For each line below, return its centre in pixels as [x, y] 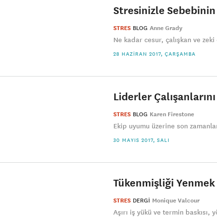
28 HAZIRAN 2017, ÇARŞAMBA [155, 54]
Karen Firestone [172, 114]
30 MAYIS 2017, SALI [141, 140]
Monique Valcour [176, 201]
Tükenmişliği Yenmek [164, 182]
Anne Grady [166, 28]
